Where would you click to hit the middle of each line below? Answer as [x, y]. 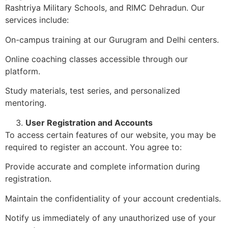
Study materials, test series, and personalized [93, 91]
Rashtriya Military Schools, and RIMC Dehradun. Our [105, 8]
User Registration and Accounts [89, 122]
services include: [37, 20]
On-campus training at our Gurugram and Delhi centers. [112, 39]
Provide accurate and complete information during [103, 167]
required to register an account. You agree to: [93, 147]
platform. [23, 72]
